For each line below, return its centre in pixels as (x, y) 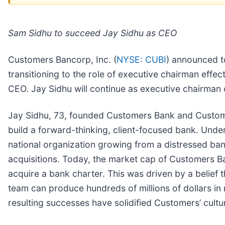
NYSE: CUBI (141, 59)
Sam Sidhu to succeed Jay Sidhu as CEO (92, 33)
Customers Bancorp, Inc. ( (62, 59)
